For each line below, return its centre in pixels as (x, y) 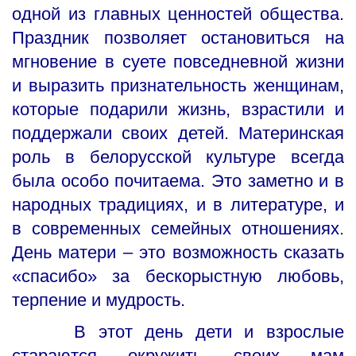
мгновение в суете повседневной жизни (178, 62)
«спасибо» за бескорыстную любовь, (178, 277)
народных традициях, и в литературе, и (178, 205)
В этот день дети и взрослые (178, 332)
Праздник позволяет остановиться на (178, 38)
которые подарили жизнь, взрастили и (178, 110)
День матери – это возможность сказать (178, 253)
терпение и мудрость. (99, 300)
